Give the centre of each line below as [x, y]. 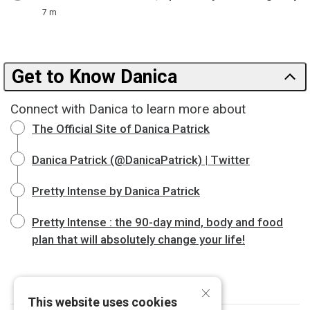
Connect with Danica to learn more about [128, 109]
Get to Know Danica [94, 77]
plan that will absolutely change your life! [138, 239]
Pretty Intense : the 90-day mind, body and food [157, 222]
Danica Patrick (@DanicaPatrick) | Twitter [141, 160]
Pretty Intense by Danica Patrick [116, 191]
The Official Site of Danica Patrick [121, 129]
